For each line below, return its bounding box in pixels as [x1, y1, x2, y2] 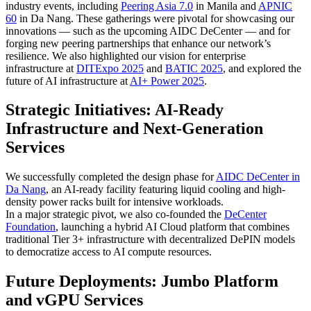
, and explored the [223, 62, 301, 74]
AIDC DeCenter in [216, 171, 300, 183]
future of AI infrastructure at [6, 74, 130, 87]
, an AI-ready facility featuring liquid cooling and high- [46, 183, 285, 196]
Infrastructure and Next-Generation [6, 119, 263, 138]
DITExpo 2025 [76, 62, 144, 74]
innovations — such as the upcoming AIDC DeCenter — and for [6, 24, 290, 37]
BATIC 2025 [165, 62, 223, 74]
